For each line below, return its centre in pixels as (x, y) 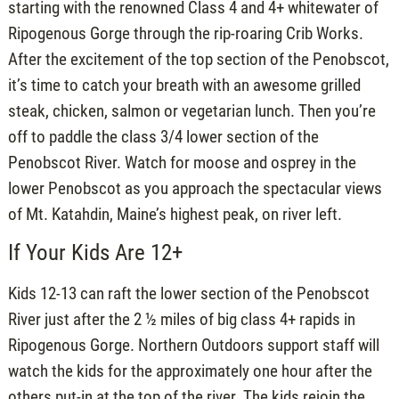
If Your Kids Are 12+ (95, 253)
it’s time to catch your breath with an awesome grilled (184, 85)
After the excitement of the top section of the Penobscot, (198, 59)
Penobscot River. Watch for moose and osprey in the (182, 162)
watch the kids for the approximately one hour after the (190, 371)
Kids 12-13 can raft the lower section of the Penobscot (188, 294)
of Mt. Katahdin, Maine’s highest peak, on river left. (175, 214)
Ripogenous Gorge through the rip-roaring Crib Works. (185, 33)
